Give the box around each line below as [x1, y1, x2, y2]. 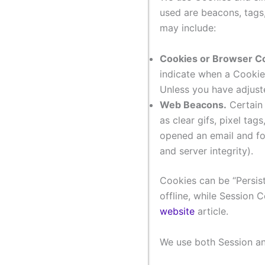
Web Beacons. [160, 98, 227, 111]
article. [195, 205, 228, 217]
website [160, 205, 195, 217]
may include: [160, 22, 216, 34]
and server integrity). [160, 144, 253, 157]
